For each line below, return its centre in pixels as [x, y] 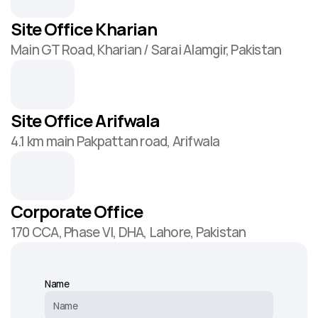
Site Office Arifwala [85, 120]
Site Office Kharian [84, 29]
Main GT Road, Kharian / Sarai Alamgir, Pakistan [146, 50]
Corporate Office [77, 211]
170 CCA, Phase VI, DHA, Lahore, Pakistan [128, 232]
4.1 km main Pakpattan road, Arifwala [115, 141]
